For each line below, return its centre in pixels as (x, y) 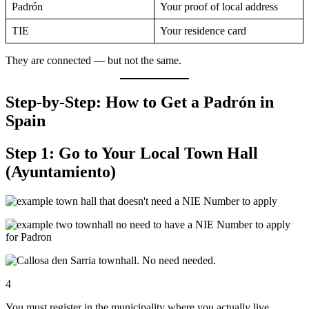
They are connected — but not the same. (93, 61)
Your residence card (203, 31)
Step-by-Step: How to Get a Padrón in (140, 102)
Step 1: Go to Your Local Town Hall (132, 153)
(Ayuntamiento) (61, 172)
